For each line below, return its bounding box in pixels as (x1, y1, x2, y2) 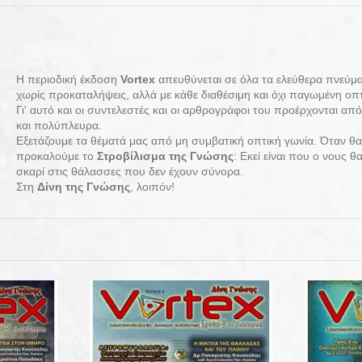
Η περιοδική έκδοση (15, 72, 120, 86)
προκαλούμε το (15, 149, 97, 162)
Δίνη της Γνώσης (36, 179, 130, 193)
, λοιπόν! (129, 179, 175, 193)
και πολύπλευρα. (15, 118, 102, 132)
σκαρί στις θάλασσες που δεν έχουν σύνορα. (15, 164, 243, 178)
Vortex (120, 72, 155, 86)
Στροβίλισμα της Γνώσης (96, 149, 234, 162)
